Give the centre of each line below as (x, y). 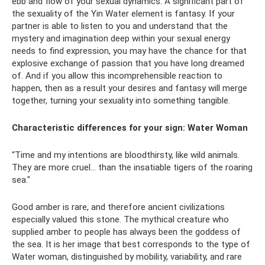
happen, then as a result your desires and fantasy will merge (130, 88)
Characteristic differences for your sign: (98, 128)
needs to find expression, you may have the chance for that (129, 51)
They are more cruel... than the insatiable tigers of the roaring (132, 167)
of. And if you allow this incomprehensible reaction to (117, 76)
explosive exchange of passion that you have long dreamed (128, 63)
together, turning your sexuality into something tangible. (121, 101)
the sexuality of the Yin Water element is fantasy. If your (123, 14)
